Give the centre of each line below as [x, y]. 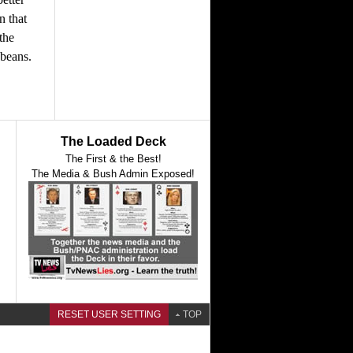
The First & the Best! [113, 159]
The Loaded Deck [113, 141]
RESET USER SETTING [109, 314]
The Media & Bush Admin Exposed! [113, 174]
